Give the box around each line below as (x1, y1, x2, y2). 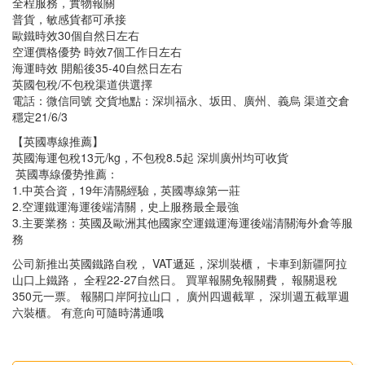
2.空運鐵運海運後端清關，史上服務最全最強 (12, 197, 239, 214)
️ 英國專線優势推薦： (12, 165, 118, 182)
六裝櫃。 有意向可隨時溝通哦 (12, 303, 164, 320)
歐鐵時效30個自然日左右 (12, 26, 139, 43)
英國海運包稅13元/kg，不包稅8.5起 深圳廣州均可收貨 (12, 148, 288, 165)
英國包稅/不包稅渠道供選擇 (12, 75, 152, 92)
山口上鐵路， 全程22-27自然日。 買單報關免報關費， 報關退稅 (12, 270, 337, 288)
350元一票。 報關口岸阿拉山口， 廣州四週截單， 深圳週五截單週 (12, 287, 350, 304)
